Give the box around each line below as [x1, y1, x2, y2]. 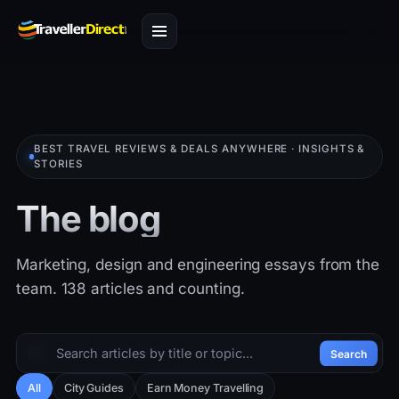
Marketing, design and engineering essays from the [16, 256, 380, 273]
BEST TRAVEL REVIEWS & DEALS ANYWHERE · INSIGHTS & [34, 142, 366, 155]
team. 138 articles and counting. [16, 280, 245, 297]
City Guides [63, 381, 124, 395]
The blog [16, 197, 161, 240]
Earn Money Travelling [146, 381, 265, 395]
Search [330, 346, 367, 360]
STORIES [34, 158, 83, 170]
